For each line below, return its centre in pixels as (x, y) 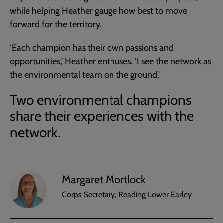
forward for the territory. (56, 24)
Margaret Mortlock (104, 180)
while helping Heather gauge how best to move (99, 11)
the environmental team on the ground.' (85, 74)
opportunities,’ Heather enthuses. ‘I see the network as (111, 61)
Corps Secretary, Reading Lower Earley (127, 195)
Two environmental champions (101, 99)
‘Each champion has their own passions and (92, 48)
